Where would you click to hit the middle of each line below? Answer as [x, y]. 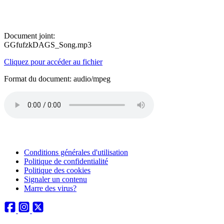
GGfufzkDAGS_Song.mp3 [48, 45]
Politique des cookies [57, 170]
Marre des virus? [50, 188]
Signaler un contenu [55, 179]
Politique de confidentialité [66, 161]
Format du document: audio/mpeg [57, 79]
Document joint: [29, 36]
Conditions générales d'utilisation [76, 152]
